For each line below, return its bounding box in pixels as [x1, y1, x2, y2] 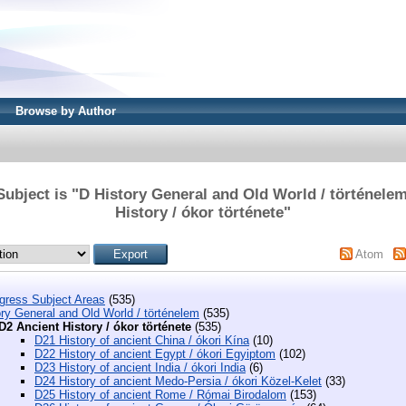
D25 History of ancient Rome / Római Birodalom [34, 387, 286, 401]
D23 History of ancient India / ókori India [34, 360, 246, 374]
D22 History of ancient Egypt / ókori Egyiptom [34, 346, 275, 361]
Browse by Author [15, 104, 116, 118]
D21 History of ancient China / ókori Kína [34, 333, 249, 347]
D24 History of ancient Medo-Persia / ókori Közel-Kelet [34, 373, 322, 388]
